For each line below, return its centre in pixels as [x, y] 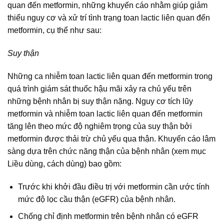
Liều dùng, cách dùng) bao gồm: [64, 164]
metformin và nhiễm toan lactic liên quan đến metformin [105, 114]
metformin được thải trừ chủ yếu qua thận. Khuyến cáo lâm [111, 139]
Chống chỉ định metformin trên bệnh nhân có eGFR [108, 216]
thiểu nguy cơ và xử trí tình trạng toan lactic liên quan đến [109, 18]
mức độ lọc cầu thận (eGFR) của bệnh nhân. [96, 199]
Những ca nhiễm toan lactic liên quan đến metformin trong [110, 76]
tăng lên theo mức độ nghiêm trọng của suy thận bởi [100, 126]
